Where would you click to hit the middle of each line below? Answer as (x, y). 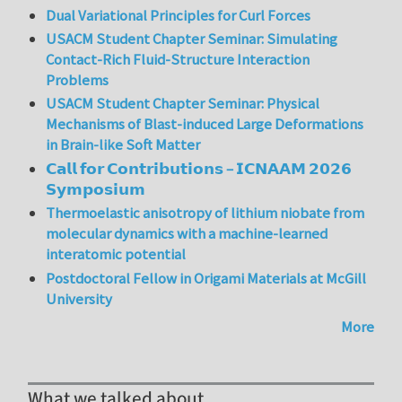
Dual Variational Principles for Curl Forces (179, 15)
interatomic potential (116, 254)
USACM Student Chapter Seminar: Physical (183, 104)
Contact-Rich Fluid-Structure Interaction (178, 60)
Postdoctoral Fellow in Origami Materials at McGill (206, 278)
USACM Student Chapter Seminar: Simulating (192, 39)
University (79, 298)
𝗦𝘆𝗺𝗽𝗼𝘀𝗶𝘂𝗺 (96, 189)
